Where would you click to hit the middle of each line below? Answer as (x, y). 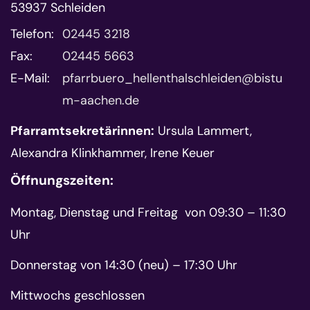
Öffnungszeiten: (62, 180)
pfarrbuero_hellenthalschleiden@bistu (172, 78)
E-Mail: (30, 78)
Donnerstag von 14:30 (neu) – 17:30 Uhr (124, 265)
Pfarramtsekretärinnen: (82, 130)
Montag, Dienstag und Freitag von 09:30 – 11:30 (148, 212)
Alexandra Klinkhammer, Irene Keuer (112, 153)
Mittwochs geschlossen (77, 295)
